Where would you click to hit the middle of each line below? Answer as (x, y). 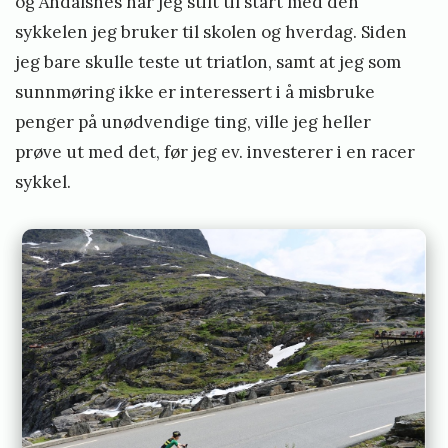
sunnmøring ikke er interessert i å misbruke (195, 91)
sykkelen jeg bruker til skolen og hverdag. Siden (211, 31)
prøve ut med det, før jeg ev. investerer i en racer (215, 151)
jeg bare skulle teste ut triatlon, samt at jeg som (208, 61)
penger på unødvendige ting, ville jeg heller (193, 121)
